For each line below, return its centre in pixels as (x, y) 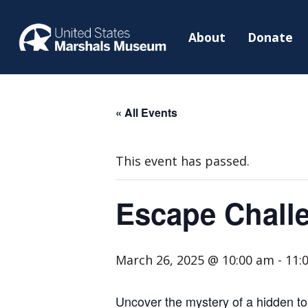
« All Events (146, 112)
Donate (271, 37)
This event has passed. (183, 161)
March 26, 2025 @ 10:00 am (195, 260)
